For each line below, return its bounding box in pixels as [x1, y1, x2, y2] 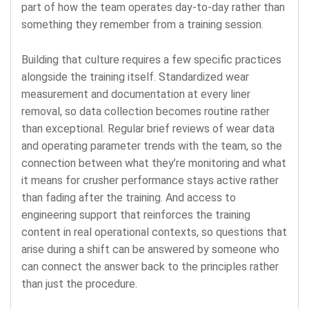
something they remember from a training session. [21, 17, 263, 31]
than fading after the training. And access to [21, 190, 236, 204]
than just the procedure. [21, 277, 137, 290]
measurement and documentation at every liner [21, 87, 250, 101]
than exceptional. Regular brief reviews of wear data [21, 121, 275, 135]
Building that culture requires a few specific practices [21, 52, 281, 66]
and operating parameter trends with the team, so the [21, 139, 282, 152]
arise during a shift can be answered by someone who [21, 242, 279, 256]
